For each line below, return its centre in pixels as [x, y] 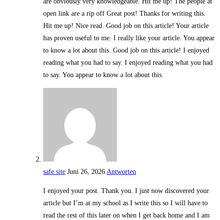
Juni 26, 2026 [86, 172]
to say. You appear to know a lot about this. [103, 75]
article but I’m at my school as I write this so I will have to [125, 203]
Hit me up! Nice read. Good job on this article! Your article [126, 26]
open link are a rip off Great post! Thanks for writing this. [124, 14]
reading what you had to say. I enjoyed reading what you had [128, 63]
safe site [54, 172]
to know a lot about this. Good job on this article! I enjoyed [126, 51]
